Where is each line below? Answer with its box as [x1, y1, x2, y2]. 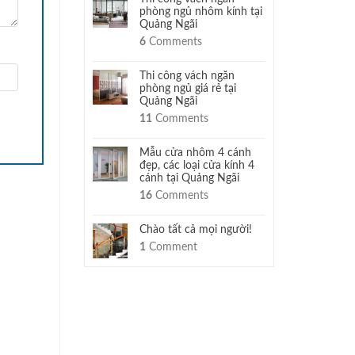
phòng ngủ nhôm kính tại [139, 6, 262, 17]
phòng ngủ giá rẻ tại [139, 83, 236, 94]
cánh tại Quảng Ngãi [139, 173, 239, 184]
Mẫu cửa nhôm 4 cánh [139, 147, 251, 158]
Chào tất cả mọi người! [139, 224, 252, 235]
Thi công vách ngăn [139, 71, 235, 82]
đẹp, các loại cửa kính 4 [139, 160, 254, 171]
